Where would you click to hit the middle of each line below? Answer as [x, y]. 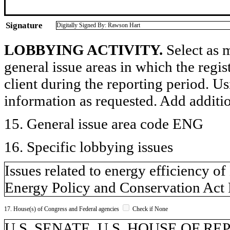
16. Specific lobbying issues [89, 147]
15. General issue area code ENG [104, 123]
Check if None [149, 209]
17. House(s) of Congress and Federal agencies [62, 209]
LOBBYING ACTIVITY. [83, 50]
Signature [24, 25]
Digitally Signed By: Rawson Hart [98, 25]
